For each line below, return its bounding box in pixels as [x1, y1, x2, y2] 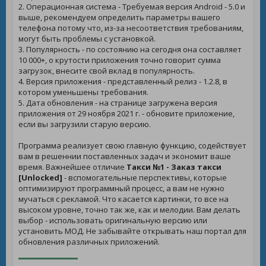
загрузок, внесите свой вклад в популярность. [18, 65, 195, 76]
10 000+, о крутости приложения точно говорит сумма [18, 55, 221, 65]
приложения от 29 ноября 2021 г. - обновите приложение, [18, 108, 235, 119]
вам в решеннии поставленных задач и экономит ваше [18, 151, 231, 161]
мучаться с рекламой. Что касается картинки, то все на [18, 194, 229, 204]
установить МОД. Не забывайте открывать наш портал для [18, 226, 246, 236]
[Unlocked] [18, 172, 62, 183]
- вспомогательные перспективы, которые [62, 172, 227, 183]
